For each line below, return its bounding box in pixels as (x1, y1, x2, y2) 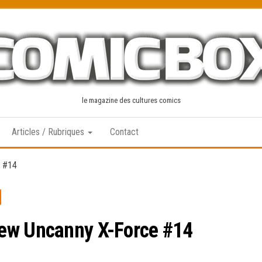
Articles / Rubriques (12, 126, 87, 137)
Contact (110, 126, 139, 137)
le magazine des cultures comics (81, 96, 181, 105)
